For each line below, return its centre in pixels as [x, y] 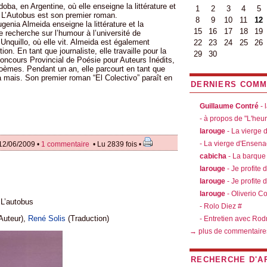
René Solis [47, 218]
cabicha [213, 156]
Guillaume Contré [229, 106]
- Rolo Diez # [221, 206]
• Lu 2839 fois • [116, 145]
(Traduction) [87, 218]
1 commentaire [65, 145]
